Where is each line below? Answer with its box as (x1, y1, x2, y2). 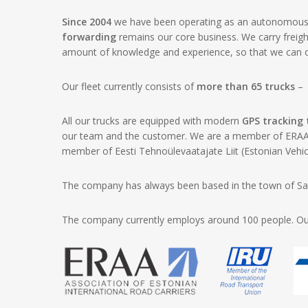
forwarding (62, 30, 117, 43)
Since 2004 (62, 15, 112, 28)
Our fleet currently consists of (62, 80, 197, 93)
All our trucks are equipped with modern (62, 114, 243, 127)
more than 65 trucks (197, 80, 296, 93)
